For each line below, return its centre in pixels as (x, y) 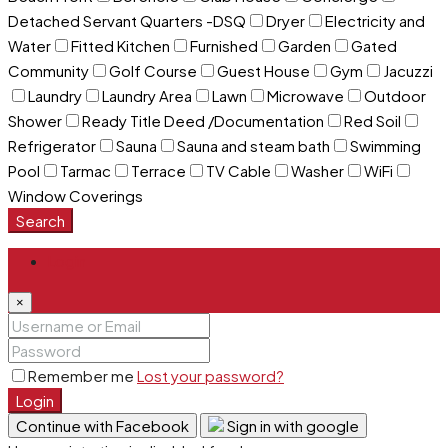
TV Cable (238, 170)
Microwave (305, 95)
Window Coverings (75, 195)
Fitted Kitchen (120, 45)
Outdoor (395, 95)
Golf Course (153, 70)
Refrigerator (52, 145)
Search (40, 220)
